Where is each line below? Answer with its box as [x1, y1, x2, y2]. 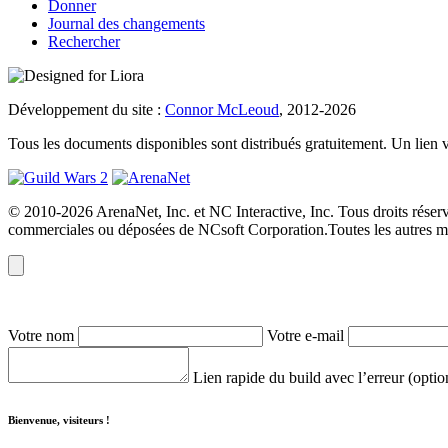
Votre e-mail [267, 327, 348, 345]
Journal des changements [48, 15, 205, 33]
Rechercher [48, 33, 120, 51]
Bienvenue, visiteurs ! [8, 414, 110, 427]
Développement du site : [8, 101, 165, 119]
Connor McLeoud [165, 101, 279, 119]
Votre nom [8, 327, 78, 345]
